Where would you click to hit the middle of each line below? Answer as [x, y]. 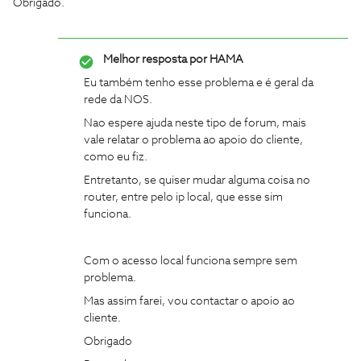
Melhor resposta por [155, 60]
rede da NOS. [118, 100]
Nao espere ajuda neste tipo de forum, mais [195, 123]
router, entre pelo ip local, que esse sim [183, 197]
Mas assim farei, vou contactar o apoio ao [189, 301]
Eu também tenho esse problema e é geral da [199, 83]
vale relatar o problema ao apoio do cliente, [193, 140]
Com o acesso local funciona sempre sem [191, 261]
